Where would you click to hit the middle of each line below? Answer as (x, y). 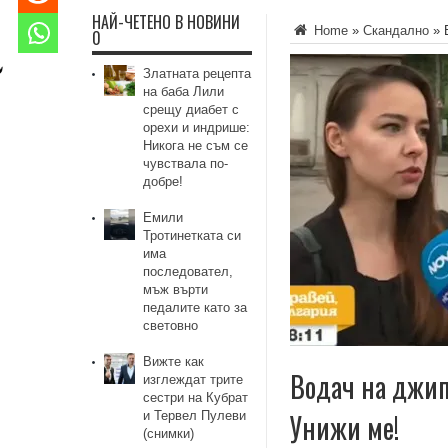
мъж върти (176, 289)
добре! (163, 181)
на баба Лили (184, 91)
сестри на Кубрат (196, 397)
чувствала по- (186, 163)
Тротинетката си (192, 235)
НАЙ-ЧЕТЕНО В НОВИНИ (166, 22)
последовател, (188, 271)
